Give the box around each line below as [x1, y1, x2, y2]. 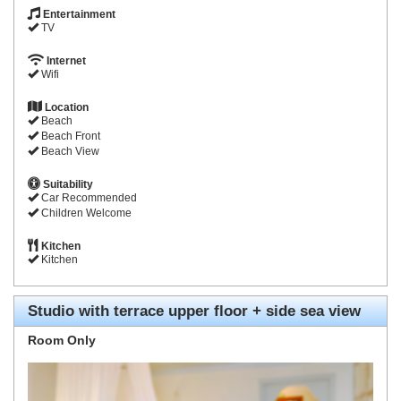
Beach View [38, 145, 99, 158]
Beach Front [38, 130, 100, 143]
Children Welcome [38, 207, 132, 220]
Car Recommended [38, 192, 137, 205]
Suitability [40, 178, 93, 192]
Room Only [28, 333, 96, 348]
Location [42, 101, 89, 115]
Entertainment [40, 8, 115, 21]
